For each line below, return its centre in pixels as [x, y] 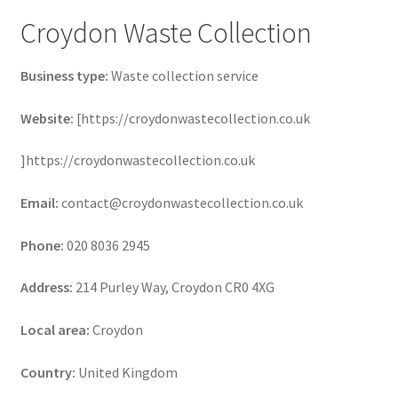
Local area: [55, 329]
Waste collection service [184, 76]
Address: [46, 287]
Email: [39, 202]
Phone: [42, 245]
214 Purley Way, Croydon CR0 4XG [175, 287]
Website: [47, 118]
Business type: [64, 76]
